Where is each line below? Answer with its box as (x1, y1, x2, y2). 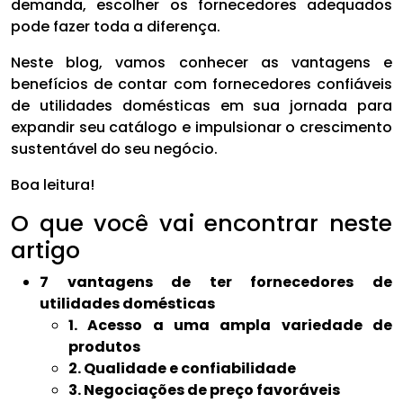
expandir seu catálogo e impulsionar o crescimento (11, 116, 392, 138)
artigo (11, 234, 80, 266)
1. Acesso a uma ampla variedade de (68, 314, 392, 336)
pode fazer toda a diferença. (11, 15, 224, 37)
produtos (68, 336, 140, 357)
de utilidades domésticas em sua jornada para (11, 94, 392, 116)
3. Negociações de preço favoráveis (68, 379, 340, 400)
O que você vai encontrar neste (11, 207, 392, 239)
